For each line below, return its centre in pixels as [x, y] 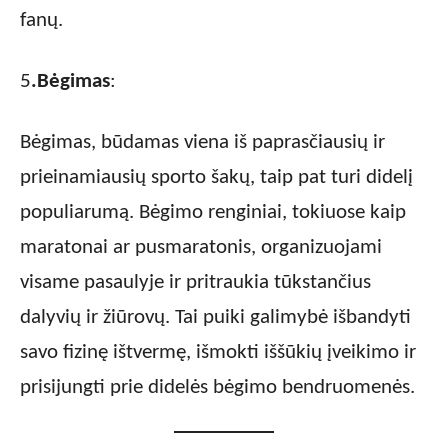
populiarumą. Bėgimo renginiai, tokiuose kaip [213, 213]
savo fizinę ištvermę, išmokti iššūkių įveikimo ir [218, 353]
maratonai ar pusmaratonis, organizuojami [201, 248]
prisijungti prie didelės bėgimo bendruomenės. [217, 388]
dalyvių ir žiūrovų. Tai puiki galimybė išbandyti [215, 318]
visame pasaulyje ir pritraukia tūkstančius [195, 283]
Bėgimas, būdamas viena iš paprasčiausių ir [202, 143]
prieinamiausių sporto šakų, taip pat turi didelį [216, 178]
